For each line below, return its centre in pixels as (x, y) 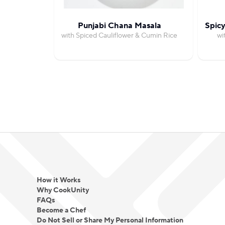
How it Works (59, 180)
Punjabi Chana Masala (119, 26)
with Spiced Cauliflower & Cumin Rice (119, 36)
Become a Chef (61, 210)
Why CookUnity (63, 190)
